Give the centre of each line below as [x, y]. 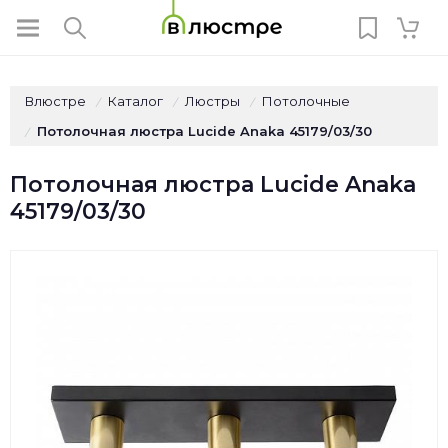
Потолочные [306, 101]
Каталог [135, 101]
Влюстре [55, 101]
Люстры [212, 101]
